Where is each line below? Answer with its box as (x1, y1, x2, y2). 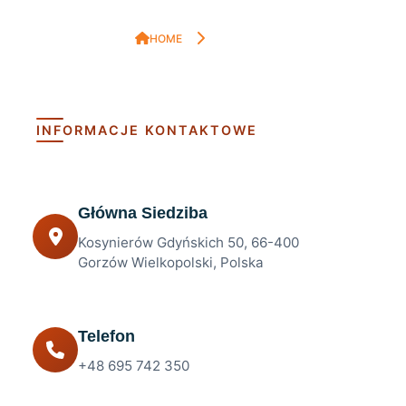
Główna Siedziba (78, 204, 208, 222)
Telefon (78, 327, 135, 345)
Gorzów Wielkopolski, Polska (78, 254, 264, 271)
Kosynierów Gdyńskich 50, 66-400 (78, 234, 299, 251)
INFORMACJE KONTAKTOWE (36, 122, 257, 138)
